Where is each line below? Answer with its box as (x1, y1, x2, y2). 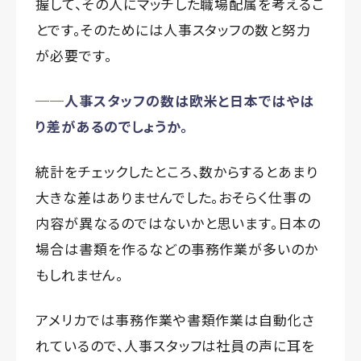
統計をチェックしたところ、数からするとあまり (35, 160, 319, 181)
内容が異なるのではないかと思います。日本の (35, 212, 322, 233)
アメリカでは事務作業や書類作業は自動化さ (35, 309, 316, 330)
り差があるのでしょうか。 (35, 115, 188, 136)
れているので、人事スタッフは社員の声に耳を (35, 334, 316, 355)
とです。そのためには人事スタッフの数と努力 (35, 19, 312, 39)
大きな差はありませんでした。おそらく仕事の (35, 186, 312, 207)
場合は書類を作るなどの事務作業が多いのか (35, 238, 319, 259)
